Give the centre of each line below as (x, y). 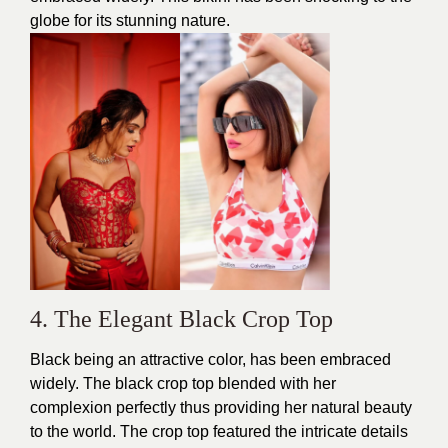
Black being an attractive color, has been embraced (210, 359)
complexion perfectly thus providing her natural (195, 407)
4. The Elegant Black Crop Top (181, 318)
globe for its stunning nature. (130, 20)
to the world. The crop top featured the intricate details (219, 431)
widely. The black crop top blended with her (183, 383)
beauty (386, 407)
